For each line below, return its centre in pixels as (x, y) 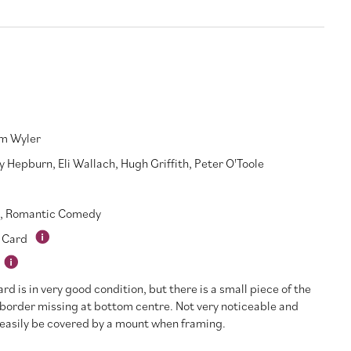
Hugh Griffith (154, 163)
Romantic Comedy (53, 213)
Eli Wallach (86, 163)
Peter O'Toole (229, 163)
